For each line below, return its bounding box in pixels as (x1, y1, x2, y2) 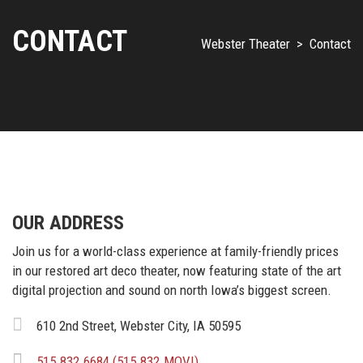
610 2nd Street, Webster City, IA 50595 (36, 318, 241, 334)
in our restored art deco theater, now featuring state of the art (12, 263, 341, 279)
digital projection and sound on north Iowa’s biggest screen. (12, 282, 331, 298)
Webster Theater (201, 36, 290, 52)
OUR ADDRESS (12, 211, 124, 234)
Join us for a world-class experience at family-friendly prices (12, 243, 339, 259)
